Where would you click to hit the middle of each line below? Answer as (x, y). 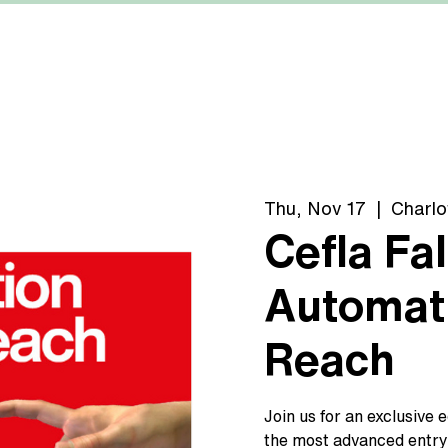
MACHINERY (80, 68)
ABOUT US (392, 68)
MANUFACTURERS (238, 68)
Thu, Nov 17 (315, 208)
